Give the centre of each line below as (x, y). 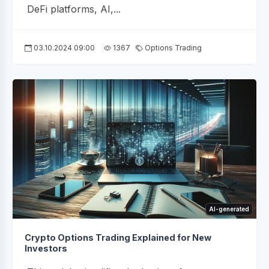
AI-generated (229, 209)
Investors (46, 249)
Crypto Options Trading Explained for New (118, 238)
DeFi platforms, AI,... (74, 9)
